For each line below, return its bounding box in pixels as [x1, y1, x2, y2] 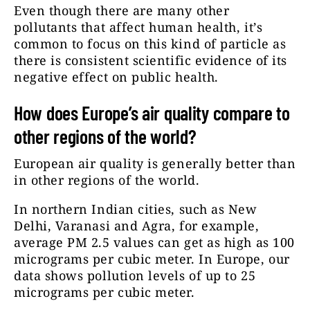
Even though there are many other [14, 2, 230, 19]
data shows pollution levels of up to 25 [14, 267, 256, 284]
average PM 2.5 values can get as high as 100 [14, 234, 295, 251]
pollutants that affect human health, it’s [14, 19, 263, 36]
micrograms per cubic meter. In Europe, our [14, 250, 290, 268]
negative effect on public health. [14, 69, 219, 86]
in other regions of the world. [14, 172, 200, 189]
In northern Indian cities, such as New [14, 201, 257, 218]
